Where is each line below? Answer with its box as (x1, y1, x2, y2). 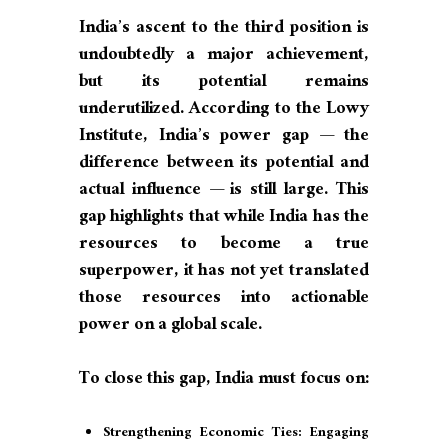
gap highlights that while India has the (79, 201, 369, 237)
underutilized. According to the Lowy (79, 93, 369, 129)
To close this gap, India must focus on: (79, 363, 369, 399)
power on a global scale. (79, 309, 262, 345)
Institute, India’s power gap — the (79, 120, 369, 156)
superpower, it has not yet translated (79, 255, 369, 291)
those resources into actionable (79, 282, 369, 318)
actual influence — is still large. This (79, 174, 369, 210)
